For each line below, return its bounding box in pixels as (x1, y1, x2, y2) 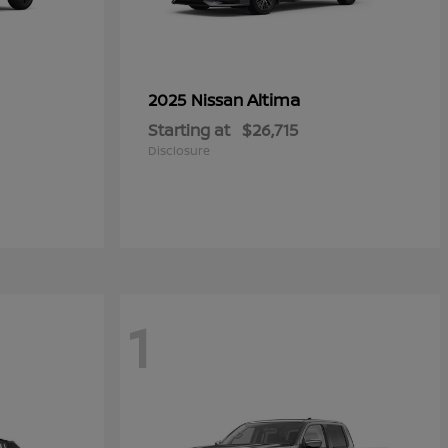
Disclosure (148, 142, 210, 159)
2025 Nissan (148, 89, 247, 111)
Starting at (148, 119, 230, 141)
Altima (247, 88, 300, 111)
